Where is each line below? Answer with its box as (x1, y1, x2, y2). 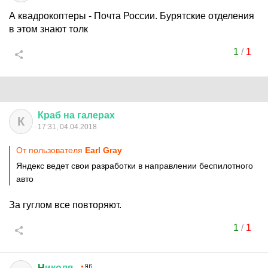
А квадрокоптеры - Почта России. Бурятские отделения (9, 11, 254, 21)
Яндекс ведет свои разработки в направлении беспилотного (16, 161, 253, 170)
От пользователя (16, 145, 85, 155)
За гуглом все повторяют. (9, 200, 121, 210)
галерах (77, 110, 115, 120)
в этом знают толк (9, 24, 88, 34)
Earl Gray (85, 145, 122, 155)
